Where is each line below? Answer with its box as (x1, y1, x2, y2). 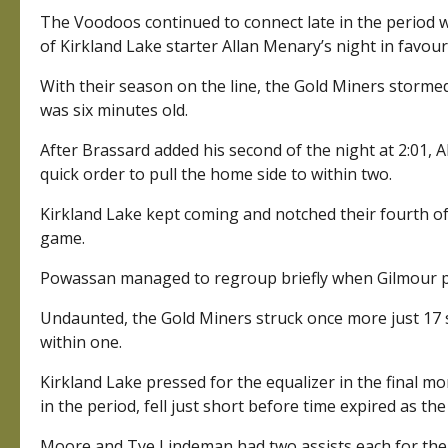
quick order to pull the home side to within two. (40, 163, 393, 186)
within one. (40, 331, 123, 354)
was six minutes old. (40, 99, 189, 122)
